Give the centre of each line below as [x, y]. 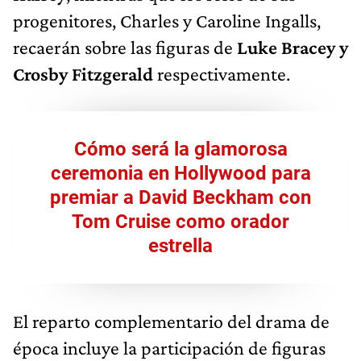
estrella [180, 245]
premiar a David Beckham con [180, 197]
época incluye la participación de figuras [169, 347]
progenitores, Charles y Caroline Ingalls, [167, 20]
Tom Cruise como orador [180, 221]
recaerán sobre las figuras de [125, 47]
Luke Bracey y [293, 47]
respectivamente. [222, 73]
